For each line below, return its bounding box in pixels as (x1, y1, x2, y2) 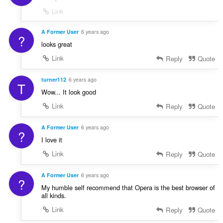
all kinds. (41, 190, 66, 200)
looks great (41, 39, 72, 49)
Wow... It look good (41, 87, 96, 97)
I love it (41, 134, 62, 144)
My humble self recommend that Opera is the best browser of (41, 182, 215, 192)
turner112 (41, 76, 66, 83)
